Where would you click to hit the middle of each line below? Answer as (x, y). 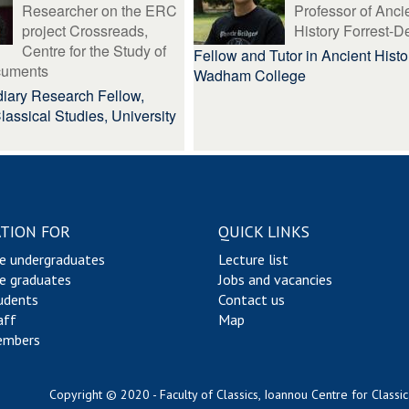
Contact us (252, 299)
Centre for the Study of (94, 51)
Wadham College (249, 75)
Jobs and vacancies (275, 279)
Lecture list (253, 259)
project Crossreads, (84, 31)
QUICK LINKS (264, 231)
